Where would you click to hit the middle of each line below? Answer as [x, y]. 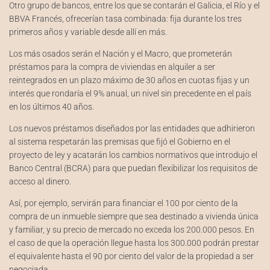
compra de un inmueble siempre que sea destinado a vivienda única [134, 216]
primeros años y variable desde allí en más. [88, 32]
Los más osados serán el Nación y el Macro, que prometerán [121, 54]
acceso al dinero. [40, 181]
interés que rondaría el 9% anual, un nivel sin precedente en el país [130, 93]
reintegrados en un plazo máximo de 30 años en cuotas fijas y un [129, 80]
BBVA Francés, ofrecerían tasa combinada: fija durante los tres [125, 19]
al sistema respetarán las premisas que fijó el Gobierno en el [120, 142]
